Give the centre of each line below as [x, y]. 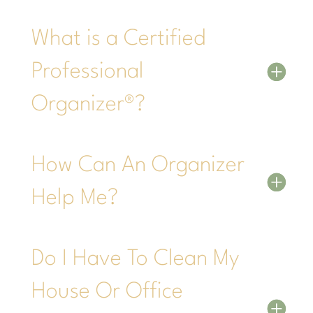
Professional [87, 71]
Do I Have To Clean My [135, 259]
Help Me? [74, 198]
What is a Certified [118, 38]
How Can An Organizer [138, 165]
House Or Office [107, 291]
